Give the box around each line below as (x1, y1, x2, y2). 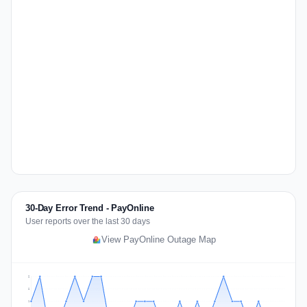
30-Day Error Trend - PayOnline (25, 203, 155, 213)
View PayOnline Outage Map (101, 235, 216, 245)
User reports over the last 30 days (25, 217, 150, 226)
